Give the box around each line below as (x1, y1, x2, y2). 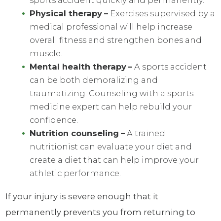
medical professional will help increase (30, 22, 193, 32)
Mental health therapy (30, 62, 127, 72)
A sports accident (132, 62, 207, 72)
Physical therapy (30, 8, 103, 19)
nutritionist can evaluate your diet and (30, 142, 192, 152)
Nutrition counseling (30, 128, 119, 139)
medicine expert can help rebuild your (30, 102, 192, 112)
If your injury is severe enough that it (5, 191, 159, 201)
